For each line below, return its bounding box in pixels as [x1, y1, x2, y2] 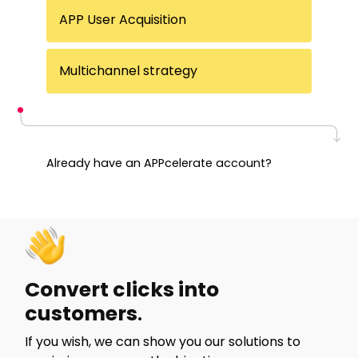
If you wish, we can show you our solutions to [25, 332, 301, 351]
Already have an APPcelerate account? [46, 154, 272, 171]
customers [25, 299, 138, 328]
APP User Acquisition [59, 10, 187, 29]
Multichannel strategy [59, 61, 198, 80]
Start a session [46, 184, 139, 203]
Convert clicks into [25, 275, 220, 304]
